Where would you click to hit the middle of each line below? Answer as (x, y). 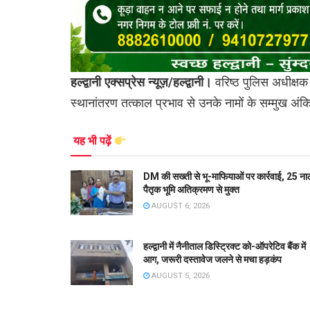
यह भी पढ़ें (94, 141)
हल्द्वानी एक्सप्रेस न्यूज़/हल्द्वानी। (143, 82)
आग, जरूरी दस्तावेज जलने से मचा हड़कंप (212, 260)
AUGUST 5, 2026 (180, 276)
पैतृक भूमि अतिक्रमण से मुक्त (191, 190)
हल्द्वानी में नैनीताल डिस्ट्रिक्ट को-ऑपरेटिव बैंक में (225, 247)
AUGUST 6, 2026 (180, 206)
